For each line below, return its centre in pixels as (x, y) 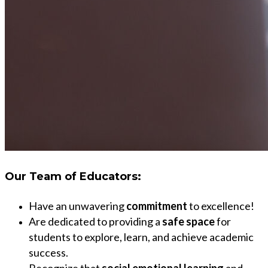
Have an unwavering (77, 206)
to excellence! (221, 206)
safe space (188, 222)
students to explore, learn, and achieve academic (141, 237)
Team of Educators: (85, 177)
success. (48, 253)
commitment (157, 206)
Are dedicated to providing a (95, 222)
